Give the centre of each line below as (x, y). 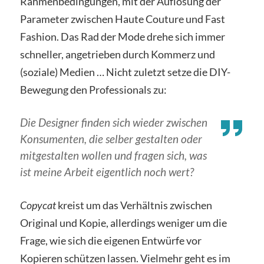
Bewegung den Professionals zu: (93, 89)
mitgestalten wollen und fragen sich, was (113, 155)
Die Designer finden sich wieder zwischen (113, 122)
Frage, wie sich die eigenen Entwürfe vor (110, 240)
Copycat (38, 205)
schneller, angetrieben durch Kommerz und (117, 54)
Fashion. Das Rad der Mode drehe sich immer (122, 36)
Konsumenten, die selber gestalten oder (111, 138)
